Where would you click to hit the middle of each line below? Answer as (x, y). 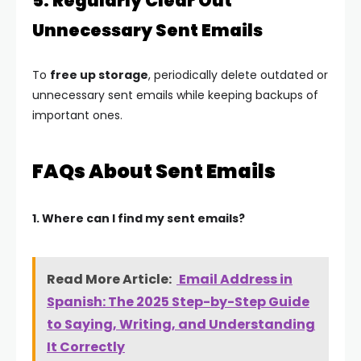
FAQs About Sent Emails (154, 172)
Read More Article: (109, 280)
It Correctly (86, 347)
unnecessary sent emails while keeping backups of (175, 95)
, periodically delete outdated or (238, 75)
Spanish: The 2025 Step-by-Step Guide (178, 302)
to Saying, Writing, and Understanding (181, 325)
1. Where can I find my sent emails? (139, 219)
